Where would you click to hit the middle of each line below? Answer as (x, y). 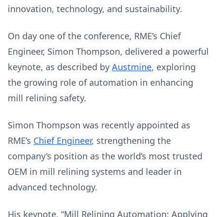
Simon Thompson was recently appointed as (99, 125)
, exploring (174, 67)
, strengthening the (131, 140)
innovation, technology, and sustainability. (96, 9)
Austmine (132, 67)
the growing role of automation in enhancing (101, 82)
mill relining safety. (48, 98)
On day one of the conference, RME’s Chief (94, 36)
